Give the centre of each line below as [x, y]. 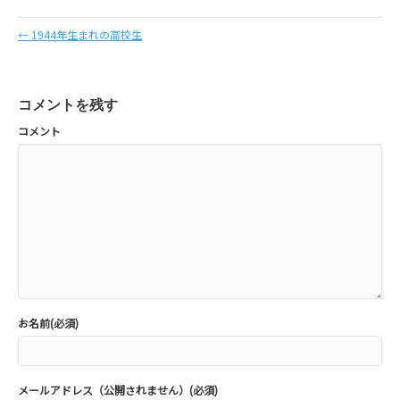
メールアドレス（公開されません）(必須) [118, 390]
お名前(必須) [48, 323]
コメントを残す [68, 105]
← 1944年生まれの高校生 [80, 35]
